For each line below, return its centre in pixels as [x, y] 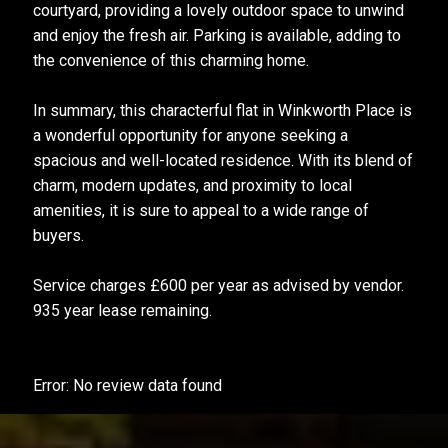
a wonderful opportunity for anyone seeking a [190, 135]
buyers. [58, 235]
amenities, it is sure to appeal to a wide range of [200, 210]
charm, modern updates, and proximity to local [192, 185]
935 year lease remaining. [122, 310]
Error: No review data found [127, 385]
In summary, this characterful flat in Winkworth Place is [222, 110]
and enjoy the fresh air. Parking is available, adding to [216, 35]
